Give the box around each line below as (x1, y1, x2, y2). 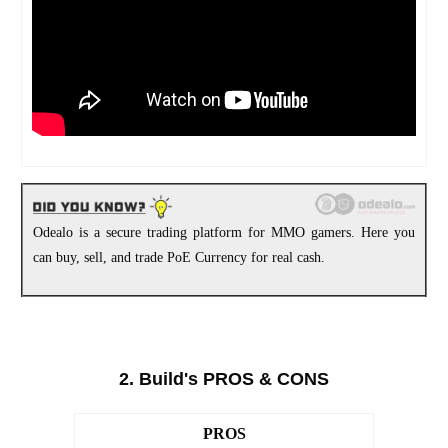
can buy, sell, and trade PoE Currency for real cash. (33, 250, 325, 266)
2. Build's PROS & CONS (119, 368, 329, 389)
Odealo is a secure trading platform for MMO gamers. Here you (33, 225, 415, 241)
